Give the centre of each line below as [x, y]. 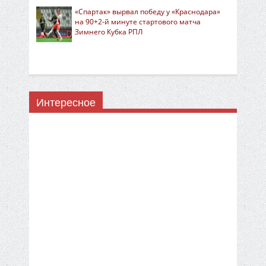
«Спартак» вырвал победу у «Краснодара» [148, 12]
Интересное [66, 103]
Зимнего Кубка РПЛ [109, 32]
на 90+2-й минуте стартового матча [138, 22]
